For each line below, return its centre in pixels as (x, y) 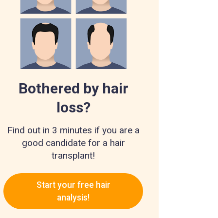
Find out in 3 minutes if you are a (73, 130)
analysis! (73, 197)
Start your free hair (73, 185)
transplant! (73, 156)
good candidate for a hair (73, 143)
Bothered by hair (73, 89)
